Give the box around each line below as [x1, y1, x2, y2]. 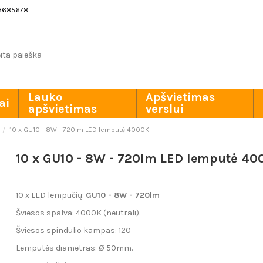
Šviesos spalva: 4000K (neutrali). [16, 207, 141, 218]
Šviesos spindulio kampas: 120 [16, 225, 131, 236]
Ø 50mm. [99, 243, 133, 254]
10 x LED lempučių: [16, 190, 86, 200]
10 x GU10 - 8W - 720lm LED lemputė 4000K [9, 125, 149, 134]
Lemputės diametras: [16, 243, 99, 254]
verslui [146, 102, 184, 116]
